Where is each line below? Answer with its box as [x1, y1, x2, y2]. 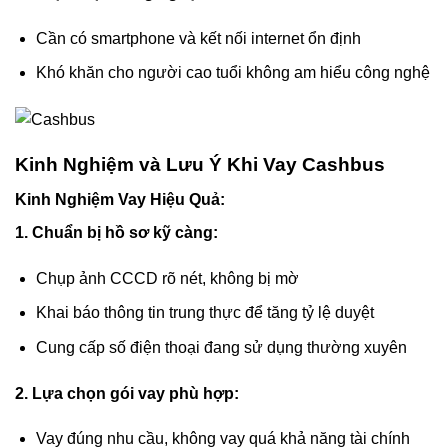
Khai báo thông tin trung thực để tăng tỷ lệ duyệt [35, 304, 374, 322]
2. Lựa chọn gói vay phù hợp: [15, 384, 239, 402]
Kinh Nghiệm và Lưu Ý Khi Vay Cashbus [15, 154, 385, 176]
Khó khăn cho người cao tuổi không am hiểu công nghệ [35, 64, 430, 82]
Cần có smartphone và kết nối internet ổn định [35, 29, 361, 47]
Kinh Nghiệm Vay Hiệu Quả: [15, 190, 225, 208]
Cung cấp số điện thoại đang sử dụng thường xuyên [35, 338, 407, 356]
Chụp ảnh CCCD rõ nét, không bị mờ [35, 269, 299, 287]
